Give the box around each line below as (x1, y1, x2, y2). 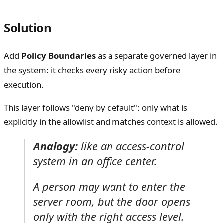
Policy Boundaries (21, 49, 96, 61)
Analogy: (33, 138, 78, 153)
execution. (4, 78, 44, 90)
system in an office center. (33, 153, 157, 168)
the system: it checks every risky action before (4, 64, 180, 76)
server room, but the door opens (33, 194, 190, 209)
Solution (4, 19, 52, 36)
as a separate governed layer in (96, 49, 217, 61)
